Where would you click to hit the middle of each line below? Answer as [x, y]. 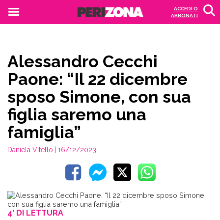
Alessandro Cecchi [82, 61]
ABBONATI [184, 15]
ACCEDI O [186, 9]
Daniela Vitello [30, 150]
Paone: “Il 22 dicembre [97, 79]
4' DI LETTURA [35, 213]
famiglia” [44, 132]
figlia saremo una [77, 114]
